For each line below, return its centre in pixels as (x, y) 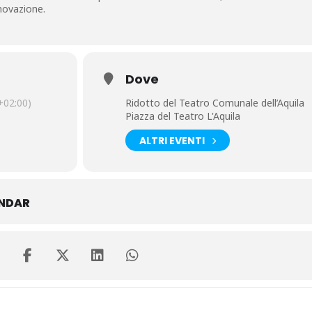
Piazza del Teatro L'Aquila (182, 116)
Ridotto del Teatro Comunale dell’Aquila (214, 103)
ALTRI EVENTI (172, 140)
